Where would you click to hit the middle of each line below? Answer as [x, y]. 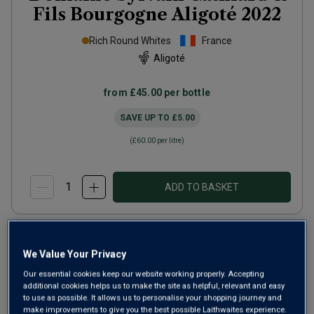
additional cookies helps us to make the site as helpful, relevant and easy [154, 286]
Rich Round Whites [130, 41]
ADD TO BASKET [202, 187]
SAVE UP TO [145, 118]
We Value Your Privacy [75, 254]
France [217, 41]
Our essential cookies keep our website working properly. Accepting [144, 274]
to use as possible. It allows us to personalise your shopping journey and [153, 298]
